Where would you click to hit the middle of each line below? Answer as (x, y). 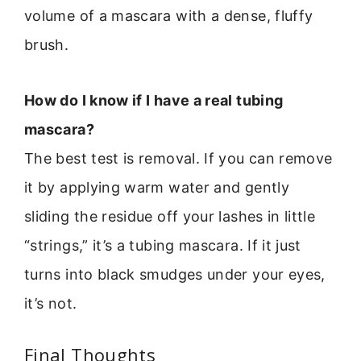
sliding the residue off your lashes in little (170, 216)
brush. (47, 45)
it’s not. (51, 303)
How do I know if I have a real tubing (154, 100)
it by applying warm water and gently (157, 187)
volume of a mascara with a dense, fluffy (169, 16)
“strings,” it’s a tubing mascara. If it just (163, 245)
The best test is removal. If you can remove (178, 158)
